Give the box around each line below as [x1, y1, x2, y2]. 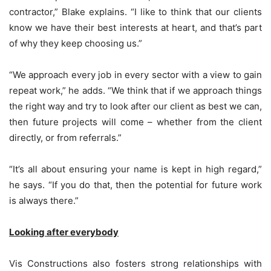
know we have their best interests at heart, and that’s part [9, 22, 262, 34]
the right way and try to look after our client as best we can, [9, 100, 262, 113]
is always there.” [9, 195, 79, 207]
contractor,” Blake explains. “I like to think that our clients [9, 6, 262, 18]
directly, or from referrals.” [9, 132, 122, 144]
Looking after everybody [9, 226, 119, 238]
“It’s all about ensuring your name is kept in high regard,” [9, 163, 262, 175]
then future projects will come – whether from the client [9, 116, 262, 128]
